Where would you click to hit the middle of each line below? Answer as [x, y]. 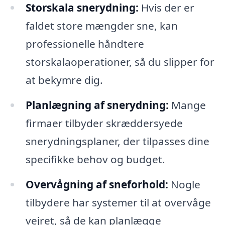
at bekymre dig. [64, 80]
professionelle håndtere [85, 43]
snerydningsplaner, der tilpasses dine [117, 141]
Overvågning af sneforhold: [97, 184]
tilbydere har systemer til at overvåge [118, 202]
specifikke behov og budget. [95, 159]
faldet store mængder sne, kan [101, 25]
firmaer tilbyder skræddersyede [104, 123]
